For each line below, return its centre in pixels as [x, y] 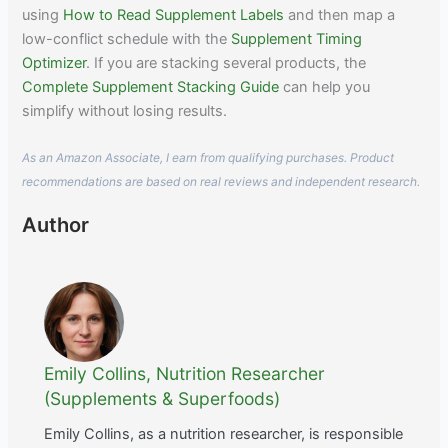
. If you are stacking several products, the [226, 62]
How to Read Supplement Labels [174, 14]
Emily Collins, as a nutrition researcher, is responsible [224, 434]
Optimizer [54, 62]
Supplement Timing [297, 38]
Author [56, 225]
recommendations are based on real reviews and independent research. [221, 182]
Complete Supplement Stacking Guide [151, 86]
